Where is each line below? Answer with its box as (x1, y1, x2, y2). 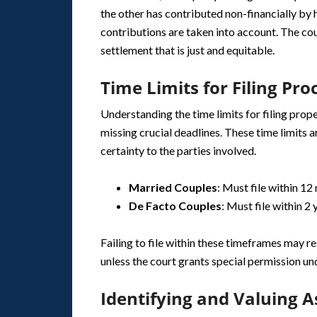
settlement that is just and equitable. (100, 43, 275, 57)
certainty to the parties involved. (100, 144, 256, 157)
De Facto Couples (129, 199, 221, 212)
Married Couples (129, 180, 217, 194)
